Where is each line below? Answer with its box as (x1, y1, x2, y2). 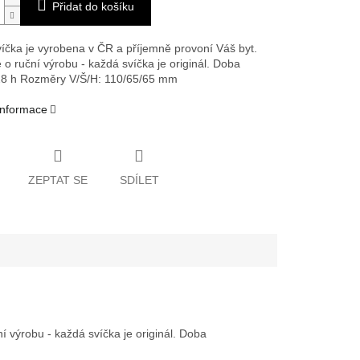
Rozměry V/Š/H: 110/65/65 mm (19, 72, 178, 86)
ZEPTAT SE (27, 173, 88, 186)
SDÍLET (119, 173, 159, 186)
